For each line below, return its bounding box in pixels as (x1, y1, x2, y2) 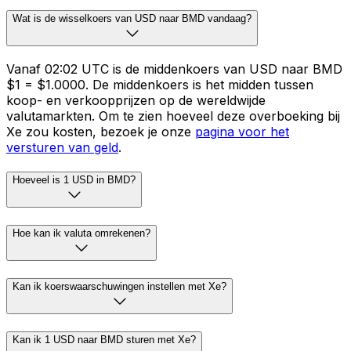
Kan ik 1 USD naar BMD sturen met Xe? (13, 333, 196, 346)
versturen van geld (6, 139, 118, 155)
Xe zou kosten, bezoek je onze (6, 123, 195, 139)
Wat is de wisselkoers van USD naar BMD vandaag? (13, 12, 251, 24)
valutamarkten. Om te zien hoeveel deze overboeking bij (6, 107, 340, 124)
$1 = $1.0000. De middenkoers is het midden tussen (6, 76, 313, 92)
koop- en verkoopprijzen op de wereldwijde (6, 92, 266, 108)
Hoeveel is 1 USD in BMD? (13, 174, 136, 186)
